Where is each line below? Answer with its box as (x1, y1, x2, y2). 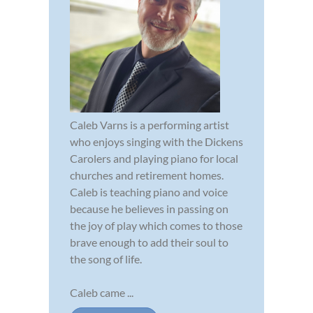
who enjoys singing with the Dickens (70, 134, 243, 148)
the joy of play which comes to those (70, 218, 242, 232)
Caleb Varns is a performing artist (70, 117, 229, 131)
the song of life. (70, 252, 142, 265)
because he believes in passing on (70, 201, 228, 215)
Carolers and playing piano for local (70, 151, 238, 165)
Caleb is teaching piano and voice (70, 184, 228, 198)
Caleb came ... (70, 285, 133, 299)
